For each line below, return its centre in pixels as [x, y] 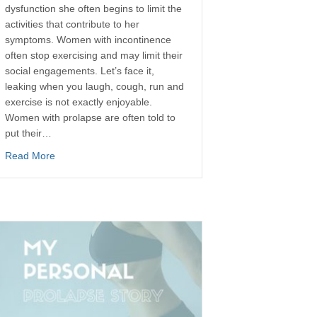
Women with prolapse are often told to [90, 117]
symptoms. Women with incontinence [88, 40]
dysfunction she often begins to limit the [93, 8]
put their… [28, 133]
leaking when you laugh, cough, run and [94, 86]
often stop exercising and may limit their [94, 55]
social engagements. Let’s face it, [80, 71]
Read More [30, 156]
